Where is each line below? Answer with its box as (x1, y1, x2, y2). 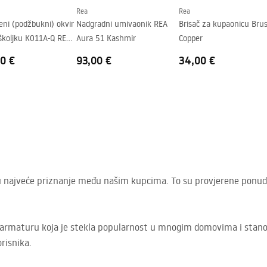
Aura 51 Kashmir (76, 32, 136, 44)
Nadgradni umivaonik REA (76, 18, 167, 29)
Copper (179, 32, 203, 44)
